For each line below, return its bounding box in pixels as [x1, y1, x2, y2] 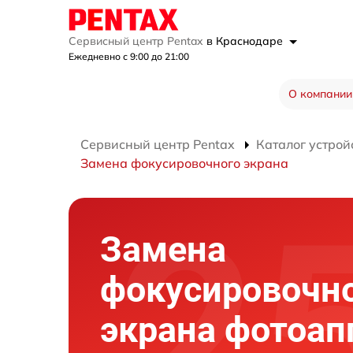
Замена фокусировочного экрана [80, 154, 288, 171]
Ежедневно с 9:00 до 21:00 [69, 50, 189, 62]
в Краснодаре [206, 33, 286, 48]
